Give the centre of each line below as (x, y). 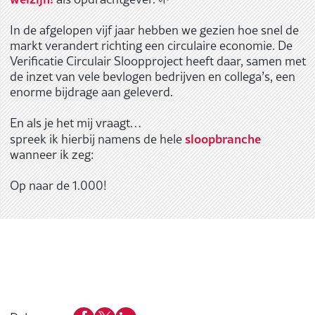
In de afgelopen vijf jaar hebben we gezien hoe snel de (154, 30)
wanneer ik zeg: (51, 154)
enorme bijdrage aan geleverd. (91, 92)
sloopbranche (223, 139)
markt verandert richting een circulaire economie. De (151, 45)
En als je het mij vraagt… (75, 123)
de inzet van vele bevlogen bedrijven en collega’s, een (152, 76)
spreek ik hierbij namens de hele (97, 139)
